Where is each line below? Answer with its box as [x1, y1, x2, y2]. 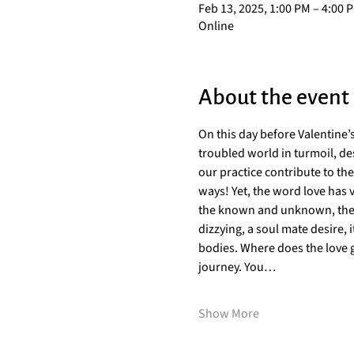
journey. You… [198, 258, 276, 276]
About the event [198, 85, 349, 109]
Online [198, 17, 234, 35]
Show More [198, 305, 259, 322]
